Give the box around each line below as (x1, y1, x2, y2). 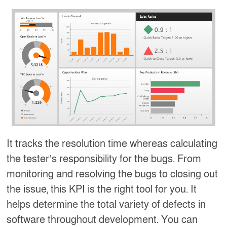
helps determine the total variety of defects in (7, 198, 206, 212)
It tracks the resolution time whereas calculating (7, 137, 218, 151)
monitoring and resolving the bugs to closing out (7, 168, 218, 181)
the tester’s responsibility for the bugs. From (7, 153, 202, 166)
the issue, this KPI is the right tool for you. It (7, 183, 197, 197)
